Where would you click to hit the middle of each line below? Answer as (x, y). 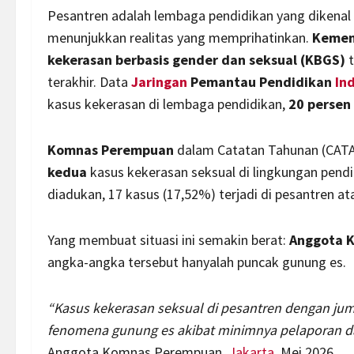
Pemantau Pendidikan (261, 81)
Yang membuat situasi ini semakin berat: (168, 239)
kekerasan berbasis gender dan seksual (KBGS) (196, 59)
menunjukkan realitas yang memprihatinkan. (180, 37)
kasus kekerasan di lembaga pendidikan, (168, 104)
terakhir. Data (89, 81)
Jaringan (159, 81)
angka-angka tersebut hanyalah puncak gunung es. (197, 262)
